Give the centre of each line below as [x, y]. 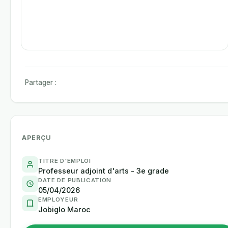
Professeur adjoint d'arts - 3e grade [104, 171]
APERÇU [37, 138]
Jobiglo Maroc [64, 209]
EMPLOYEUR [58, 199]
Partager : [41, 82]
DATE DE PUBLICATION [75, 180]
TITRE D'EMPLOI [65, 161]
